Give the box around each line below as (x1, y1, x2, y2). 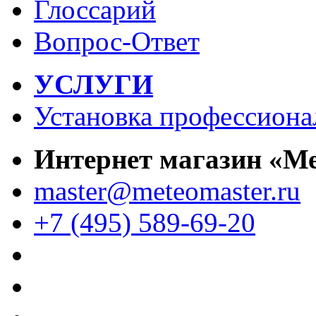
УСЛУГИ (34, 68, 153, 99)
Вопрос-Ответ (34, 25, 200, 56)
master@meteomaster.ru (34, 175, 300, 206)
